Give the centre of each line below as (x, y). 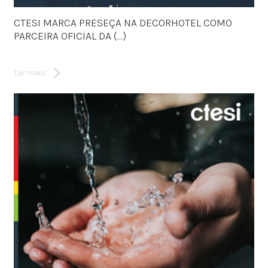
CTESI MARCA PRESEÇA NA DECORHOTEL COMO (123, 22)
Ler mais (30, 72)
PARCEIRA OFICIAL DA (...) (70, 36)
